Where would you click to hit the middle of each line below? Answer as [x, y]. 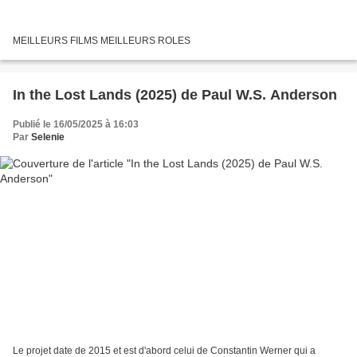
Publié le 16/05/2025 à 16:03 [76, 125]
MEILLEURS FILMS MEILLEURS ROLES [102, 41]
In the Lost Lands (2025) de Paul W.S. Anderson [175, 95]
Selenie [48, 137]
